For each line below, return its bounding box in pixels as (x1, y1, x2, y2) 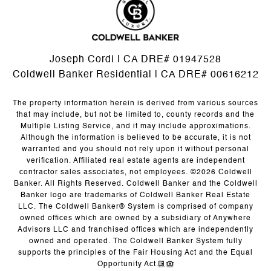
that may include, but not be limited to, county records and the (16, 111, 255, 119)
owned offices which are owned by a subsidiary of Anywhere (20, 214, 251, 222)
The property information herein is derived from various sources (13, 99, 258, 107)
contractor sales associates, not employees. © (19, 168, 197, 176)
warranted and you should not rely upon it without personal (22, 145, 249, 153)
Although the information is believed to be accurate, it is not (20, 134, 251, 142)
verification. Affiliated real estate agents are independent (26, 157, 245, 165)
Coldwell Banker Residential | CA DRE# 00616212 (12, 70, 259, 80)
